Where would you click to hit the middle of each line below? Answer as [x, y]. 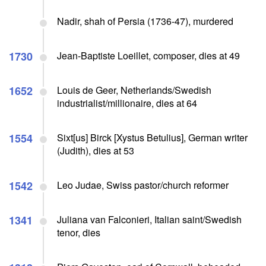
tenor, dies [79, 232]
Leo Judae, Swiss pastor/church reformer [143, 185]
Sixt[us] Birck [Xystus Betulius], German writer [152, 137]
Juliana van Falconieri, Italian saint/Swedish [149, 219]
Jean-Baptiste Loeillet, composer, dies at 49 [148, 55]
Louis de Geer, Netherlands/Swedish [134, 90]
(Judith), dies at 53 [96, 150]
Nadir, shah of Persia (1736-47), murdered [145, 21]
